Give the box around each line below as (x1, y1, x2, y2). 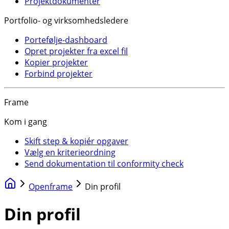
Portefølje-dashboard (25, 34, 107, 45)
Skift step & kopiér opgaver (25, 135, 128, 147)
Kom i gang (4, 116, 47, 127)
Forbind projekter (25, 68, 93, 79)
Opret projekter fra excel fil (25, 45, 128, 57)
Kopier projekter (25, 57, 88, 68)
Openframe (29, 181, 73, 192)
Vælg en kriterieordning (25, 147, 116, 158)
